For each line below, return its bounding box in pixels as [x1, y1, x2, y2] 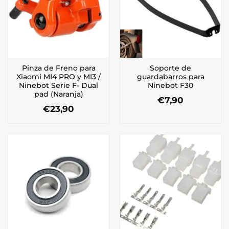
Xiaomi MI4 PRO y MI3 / [16, 73, 101, 81]
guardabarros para [136, 73, 204, 81]
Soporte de [150, 64, 191, 73]
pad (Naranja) [34, 90, 83, 99]
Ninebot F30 [148, 81, 193, 90]
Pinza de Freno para [21, 64, 96, 73]
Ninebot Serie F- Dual [19, 81, 98, 90]
